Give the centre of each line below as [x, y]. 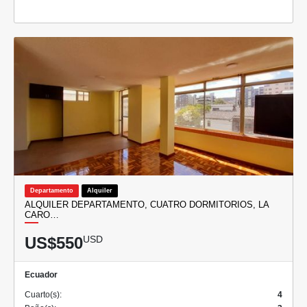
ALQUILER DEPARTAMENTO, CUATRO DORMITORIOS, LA [147, 204]
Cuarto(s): [43, 294]
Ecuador [41, 274]
